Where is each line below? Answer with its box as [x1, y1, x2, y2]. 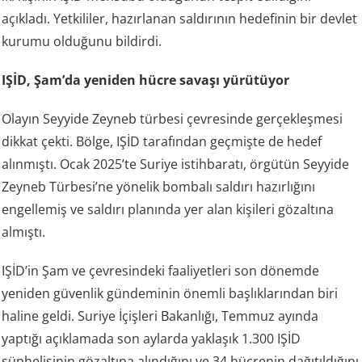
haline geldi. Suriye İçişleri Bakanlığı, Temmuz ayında [2, 307, 319, 326]
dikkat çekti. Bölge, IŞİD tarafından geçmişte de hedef [2, 133, 322, 151]
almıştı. [2, 223, 46, 242]
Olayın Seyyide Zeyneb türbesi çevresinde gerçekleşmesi [2, 110, 343, 128]
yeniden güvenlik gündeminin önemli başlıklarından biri [2, 284, 339, 303]
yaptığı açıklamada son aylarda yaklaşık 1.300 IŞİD [2, 330, 301, 348]
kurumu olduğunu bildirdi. [2, 32, 162, 51]
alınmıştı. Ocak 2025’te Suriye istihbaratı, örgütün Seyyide [2, 155, 350, 174]
